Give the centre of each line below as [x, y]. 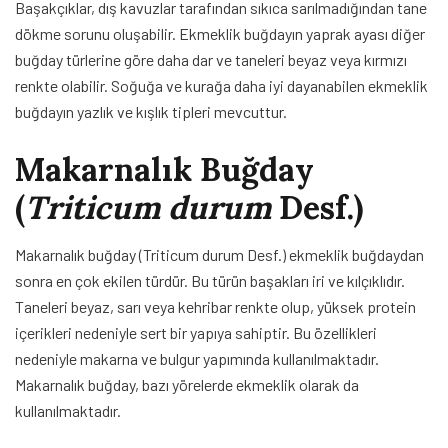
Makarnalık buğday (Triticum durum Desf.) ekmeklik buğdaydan [219, 254]
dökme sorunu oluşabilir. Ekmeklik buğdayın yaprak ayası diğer [220, 33]
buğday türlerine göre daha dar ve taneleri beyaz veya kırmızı [211, 59]
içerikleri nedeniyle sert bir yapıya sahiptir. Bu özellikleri [196, 332]
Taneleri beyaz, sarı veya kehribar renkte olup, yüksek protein [215, 306]
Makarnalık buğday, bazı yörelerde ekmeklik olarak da [187, 384]
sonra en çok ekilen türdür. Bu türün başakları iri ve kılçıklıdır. [210, 280]
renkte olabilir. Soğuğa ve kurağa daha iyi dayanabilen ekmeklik [221, 85]
